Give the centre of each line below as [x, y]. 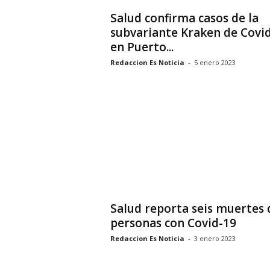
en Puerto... [142, 47]
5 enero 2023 [215, 62]
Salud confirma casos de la [184, 18]
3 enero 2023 [215, 238]
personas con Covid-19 [173, 223]
